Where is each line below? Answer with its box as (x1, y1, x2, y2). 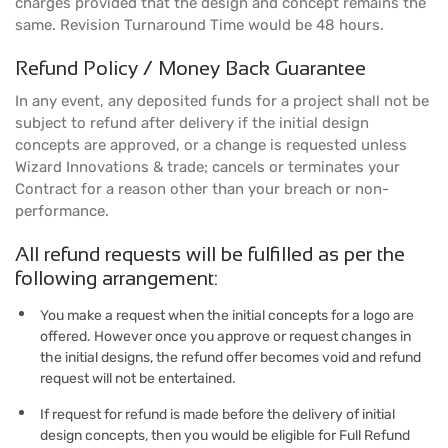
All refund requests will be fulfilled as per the (15, 243, 405, 265)
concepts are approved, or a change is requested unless (15, 136, 407, 154)
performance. (15, 202, 109, 220)
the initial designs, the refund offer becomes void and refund (40, 349, 421, 366)
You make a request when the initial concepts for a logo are (40, 307, 414, 324)
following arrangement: (15, 267, 218, 289)
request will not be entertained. (40, 370, 236, 387)
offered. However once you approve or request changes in (40, 328, 411, 345)
